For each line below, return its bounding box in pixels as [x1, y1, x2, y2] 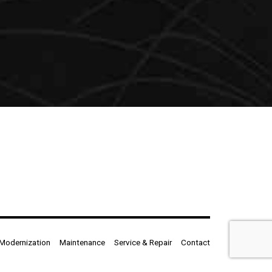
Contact [181, 237, 210, 248]
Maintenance [59, 237, 105, 248]
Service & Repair [114, 237, 172, 248]
